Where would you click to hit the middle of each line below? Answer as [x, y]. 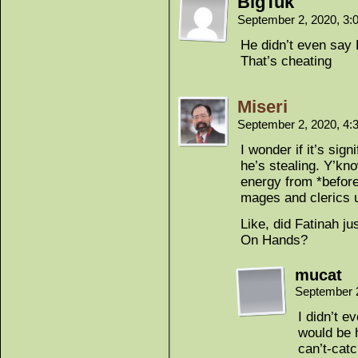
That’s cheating [286, 61]
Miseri [263, 107]
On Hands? [274, 240]
